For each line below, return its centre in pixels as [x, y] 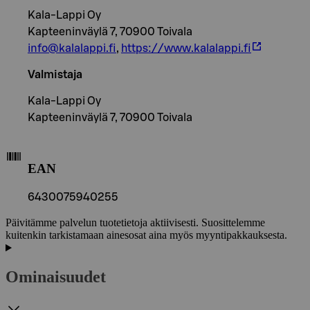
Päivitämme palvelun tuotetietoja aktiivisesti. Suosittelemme [135, 223]
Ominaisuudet [56, 277]
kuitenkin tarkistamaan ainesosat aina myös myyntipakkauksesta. [146, 235]
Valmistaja [55, 74]
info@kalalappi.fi [72, 48]
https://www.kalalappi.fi [186, 48]
